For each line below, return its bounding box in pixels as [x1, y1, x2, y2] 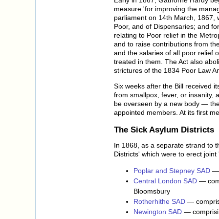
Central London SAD [133, 176, 197, 185]
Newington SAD [133, 207, 182, 216]
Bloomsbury [133, 187, 170, 195]
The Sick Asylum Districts [114, 125, 214, 135]
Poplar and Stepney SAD [133, 166, 210, 175]
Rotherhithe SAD [133, 197, 185, 205]
